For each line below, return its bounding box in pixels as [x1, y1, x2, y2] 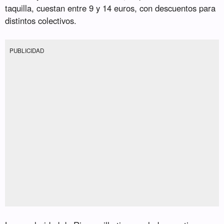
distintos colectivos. [5, 14, 77, 27]
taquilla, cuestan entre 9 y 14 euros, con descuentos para [5, 2, 216, 14]
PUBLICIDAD [9, 46, 44, 54]
